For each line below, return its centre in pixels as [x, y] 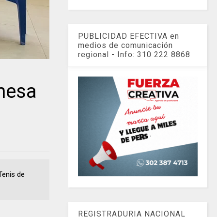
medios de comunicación [126, 45]
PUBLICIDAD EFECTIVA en [129, 36]
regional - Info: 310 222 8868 [134, 54]
